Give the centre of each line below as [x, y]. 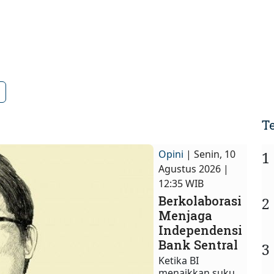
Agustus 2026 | [194, 169]
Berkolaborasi [200, 201]
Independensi [201, 230]
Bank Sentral [198, 245]
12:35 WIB [181, 184]
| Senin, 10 [211, 154]
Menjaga [186, 216]
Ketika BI [179, 261]
